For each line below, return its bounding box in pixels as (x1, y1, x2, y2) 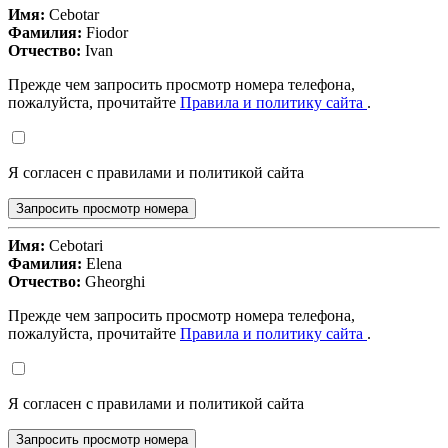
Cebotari (45, 237, 103, 255)
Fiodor (82, 24, 128, 42)
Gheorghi (81, 273, 145, 291)
